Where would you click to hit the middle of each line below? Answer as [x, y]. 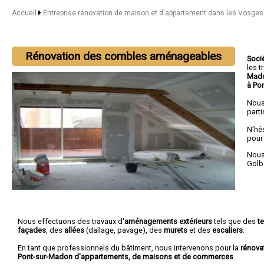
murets [176, 230]
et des [200, 230]
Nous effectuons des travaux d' [71, 221]
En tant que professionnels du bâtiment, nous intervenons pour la [129, 247]
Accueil [24, 13]
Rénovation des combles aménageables [124, 56]
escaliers [227, 230]
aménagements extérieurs [168, 221]
